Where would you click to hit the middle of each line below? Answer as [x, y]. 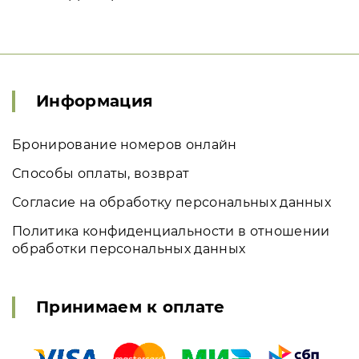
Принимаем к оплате [131, 307]
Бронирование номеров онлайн [125, 145]
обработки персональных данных [129, 249]
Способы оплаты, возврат [101, 173]
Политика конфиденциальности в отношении [171, 231]
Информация [95, 101]
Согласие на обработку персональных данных [172, 202]
